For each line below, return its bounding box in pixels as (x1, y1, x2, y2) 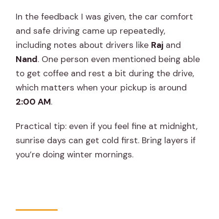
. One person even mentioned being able (38, 53, 200, 65)
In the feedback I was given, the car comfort (16, 11, 194, 22)
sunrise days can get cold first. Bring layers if (16, 134, 196, 146)
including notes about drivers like (16, 39, 152, 50)
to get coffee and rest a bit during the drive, (16, 67, 195, 79)
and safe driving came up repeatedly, (16, 25, 166, 36)
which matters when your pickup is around (16, 82, 187, 93)
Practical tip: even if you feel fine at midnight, (16, 120, 198, 131)
